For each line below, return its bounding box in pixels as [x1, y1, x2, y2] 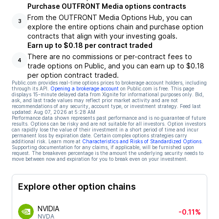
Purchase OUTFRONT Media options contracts [27, 2, 186, 10]
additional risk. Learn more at [12, 138, 81, 144]
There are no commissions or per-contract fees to [27, 52, 192, 61]
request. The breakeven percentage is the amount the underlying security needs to [12, 150, 203, 156]
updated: [12, 109, 32, 115]
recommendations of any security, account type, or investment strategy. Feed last [12, 103, 201, 109]
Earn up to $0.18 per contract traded [27, 41, 153, 49]
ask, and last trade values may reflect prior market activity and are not [12, 97, 178, 103]
